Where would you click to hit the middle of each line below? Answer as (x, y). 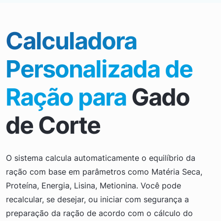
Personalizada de (99, 69)
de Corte (53, 125)
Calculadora (72, 40)
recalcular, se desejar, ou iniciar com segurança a (97, 199)
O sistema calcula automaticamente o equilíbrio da (101, 158)
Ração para (66, 97)
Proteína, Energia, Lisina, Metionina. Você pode (93, 185)
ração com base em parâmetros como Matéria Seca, (104, 171)
